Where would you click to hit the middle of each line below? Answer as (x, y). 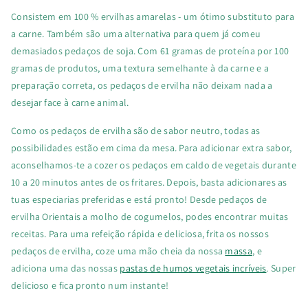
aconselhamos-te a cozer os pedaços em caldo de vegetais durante (154, 165)
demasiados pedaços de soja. (74, 51)
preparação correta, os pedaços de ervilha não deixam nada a (142, 85)
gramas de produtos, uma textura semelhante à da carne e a (140, 68)
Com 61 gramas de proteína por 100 (212, 51)
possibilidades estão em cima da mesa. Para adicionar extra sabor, (152, 147)
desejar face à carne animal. (71, 102)
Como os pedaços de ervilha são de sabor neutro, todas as (136, 130)
